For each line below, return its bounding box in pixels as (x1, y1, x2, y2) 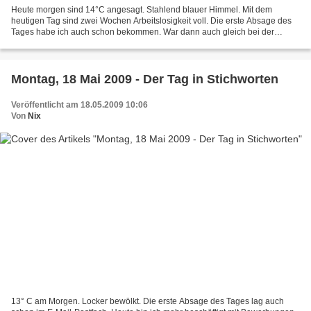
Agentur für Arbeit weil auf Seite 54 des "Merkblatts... (11, 37, 208, 48)
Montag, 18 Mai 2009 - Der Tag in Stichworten (11, 72, 278, 86)
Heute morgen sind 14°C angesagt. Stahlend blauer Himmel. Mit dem (11, 4, 272, 15)
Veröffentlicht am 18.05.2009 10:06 (11, 99, 148, 110)
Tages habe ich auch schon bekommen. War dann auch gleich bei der (11, 26, 274, 37)
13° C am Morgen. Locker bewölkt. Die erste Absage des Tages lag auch (11, 296, 284, 307)
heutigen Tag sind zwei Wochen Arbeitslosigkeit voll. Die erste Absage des (11, 15, 292, 26)
